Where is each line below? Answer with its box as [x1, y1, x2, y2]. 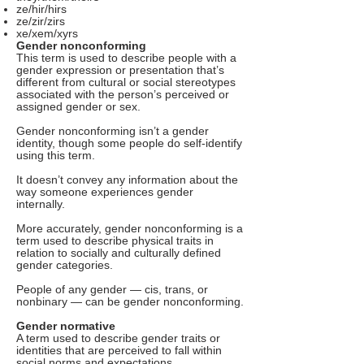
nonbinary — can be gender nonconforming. [16, 296, 244, 308]
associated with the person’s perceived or [16, 89, 229, 101]
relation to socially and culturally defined [16, 247, 221, 259]
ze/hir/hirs [16, 3, 67, 15]
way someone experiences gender [16, 186, 193, 198]
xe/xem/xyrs [16, 28, 78, 40]
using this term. [16, 149, 95, 162]
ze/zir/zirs [16, 15, 65, 28]
